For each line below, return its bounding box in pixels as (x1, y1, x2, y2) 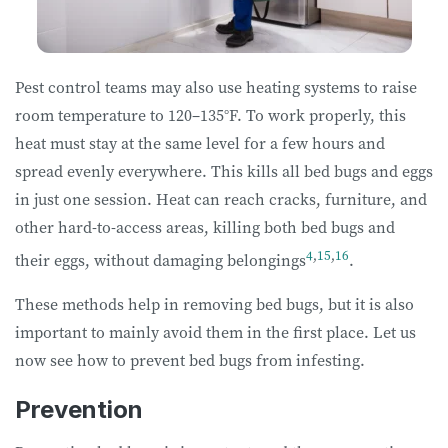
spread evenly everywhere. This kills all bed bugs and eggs (15, 159, 433, 182)
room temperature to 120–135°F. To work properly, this (15, 103, 406, 126)
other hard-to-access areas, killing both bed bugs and (15, 215, 395, 238)
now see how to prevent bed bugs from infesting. (15, 348, 369, 371)
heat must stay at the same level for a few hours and (15, 131, 385, 154)
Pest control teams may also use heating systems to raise (15, 75, 417, 98)
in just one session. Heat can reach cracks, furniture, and (15, 187, 427, 210)
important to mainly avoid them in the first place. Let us (15, 320, 416, 343)
